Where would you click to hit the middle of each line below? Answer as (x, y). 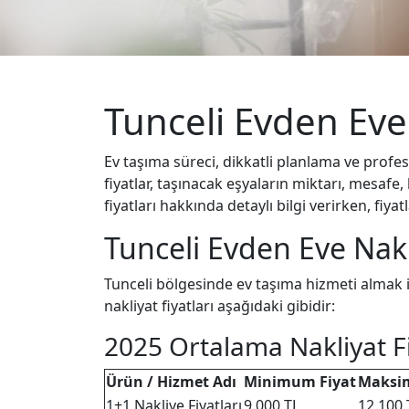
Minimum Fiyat (300, 382)
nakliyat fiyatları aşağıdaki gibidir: (220, 306)
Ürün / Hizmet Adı (171, 382)
